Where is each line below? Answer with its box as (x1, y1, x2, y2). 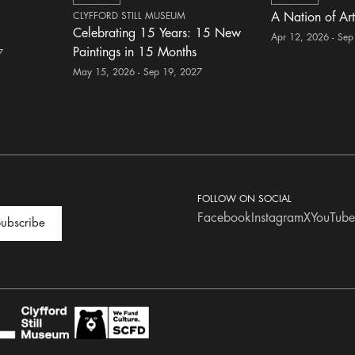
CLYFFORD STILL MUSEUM (73, 11, 186, 21)
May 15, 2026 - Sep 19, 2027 (73, 67, 203, 77)
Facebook (197, 211, 251, 224)
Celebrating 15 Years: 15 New (73, 27, 242, 40)
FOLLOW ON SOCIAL (197, 193, 292, 204)
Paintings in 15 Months (73, 46, 197, 59)
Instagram (251, 211, 303, 224)
